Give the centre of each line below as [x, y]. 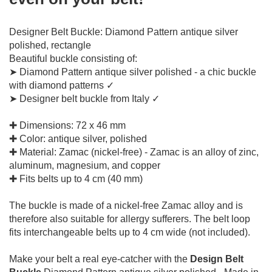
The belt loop [222, 219]
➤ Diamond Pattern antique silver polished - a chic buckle [133, 72]
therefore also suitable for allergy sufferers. [100, 219]
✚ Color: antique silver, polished [78, 138]
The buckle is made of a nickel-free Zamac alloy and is [126, 205]
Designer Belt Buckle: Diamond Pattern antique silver [124, 32]
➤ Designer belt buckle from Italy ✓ [84, 98]
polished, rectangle [50, 45]
